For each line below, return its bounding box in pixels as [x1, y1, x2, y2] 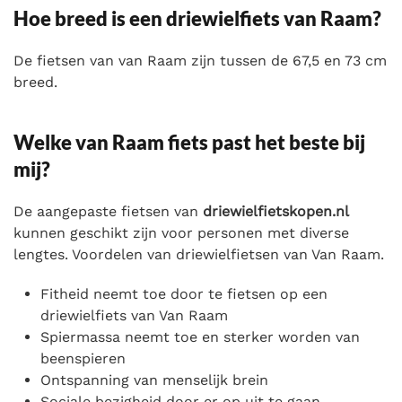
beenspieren [40, 349, 126, 367]
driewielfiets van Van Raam [40, 306, 228, 324]
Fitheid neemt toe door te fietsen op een [40, 284, 328, 302]
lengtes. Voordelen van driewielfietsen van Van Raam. [13, 245, 384, 263]
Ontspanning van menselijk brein [40, 371, 268, 389]
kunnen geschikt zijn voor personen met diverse [13, 223, 349, 241]
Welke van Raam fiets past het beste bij [13, 129, 365, 154]
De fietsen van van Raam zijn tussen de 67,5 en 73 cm [13, 51, 387, 69]
